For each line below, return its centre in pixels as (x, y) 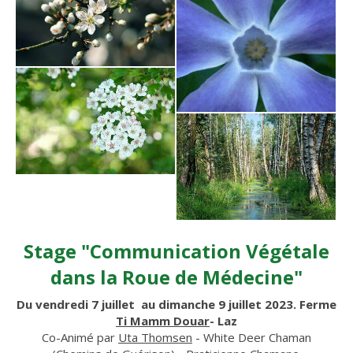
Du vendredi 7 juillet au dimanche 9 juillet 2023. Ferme (176, 304)
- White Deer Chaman (252, 337)
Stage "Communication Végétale (176, 251)
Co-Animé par (80, 337)
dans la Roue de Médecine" (176, 277)
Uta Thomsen (155, 337)
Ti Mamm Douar (163, 320)
